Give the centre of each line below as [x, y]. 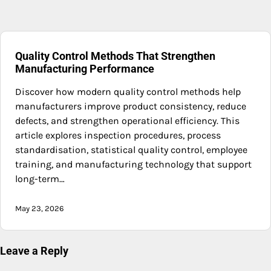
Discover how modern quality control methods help [128, 92]
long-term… [40, 179]
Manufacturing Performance [85, 69]
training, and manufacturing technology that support [133, 165]
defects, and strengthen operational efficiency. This [127, 121]
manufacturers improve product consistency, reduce [131, 106]
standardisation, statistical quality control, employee [131, 150]
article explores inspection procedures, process [118, 135]
